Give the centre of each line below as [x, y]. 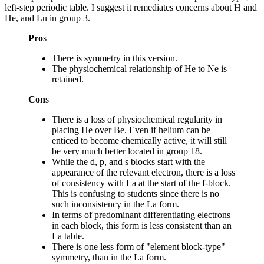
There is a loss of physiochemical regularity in [137, 119]
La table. [68, 236]
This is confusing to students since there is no [136, 193]
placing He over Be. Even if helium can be [131, 130]
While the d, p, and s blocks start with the [128, 161]
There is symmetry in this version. [115, 58]
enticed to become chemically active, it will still [139, 140]
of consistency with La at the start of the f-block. [141, 183]
